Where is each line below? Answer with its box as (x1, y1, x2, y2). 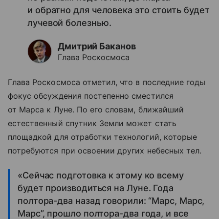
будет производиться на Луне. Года (18, 183, 174, 194)
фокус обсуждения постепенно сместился (8, 91, 174, 101)
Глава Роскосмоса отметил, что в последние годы (8, 77, 206, 88)
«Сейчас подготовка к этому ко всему (18, 170, 184, 181)
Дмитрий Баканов (58, 41, 136, 52)
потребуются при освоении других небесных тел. (8, 146, 202, 156)
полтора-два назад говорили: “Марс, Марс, (18, 196, 205, 206)
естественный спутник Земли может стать (8, 118, 176, 129)
